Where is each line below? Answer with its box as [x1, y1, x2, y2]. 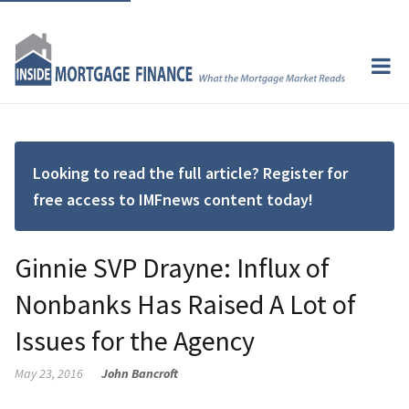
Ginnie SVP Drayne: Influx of [15, 249, 330, 285]
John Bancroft [101, 364, 178, 382]
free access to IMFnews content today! [33, 188, 313, 210]
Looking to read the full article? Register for [33, 162, 348, 184]
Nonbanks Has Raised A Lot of [15, 286, 356, 321]
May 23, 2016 [15, 364, 83, 382]
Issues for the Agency [15, 322, 255, 358]
